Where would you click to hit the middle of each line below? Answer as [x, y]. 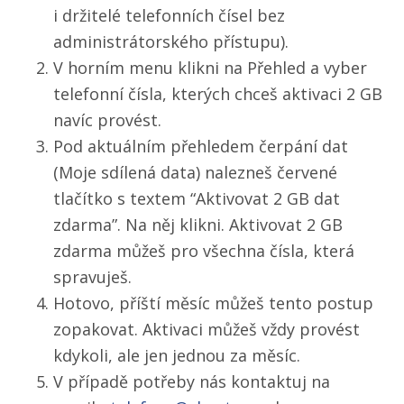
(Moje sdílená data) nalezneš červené [195, 172]
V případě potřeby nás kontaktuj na [192, 381]
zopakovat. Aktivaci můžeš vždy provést [207, 329]
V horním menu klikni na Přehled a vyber [210, 67]
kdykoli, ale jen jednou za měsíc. [177, 355]
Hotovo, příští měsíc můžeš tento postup [213, 303]
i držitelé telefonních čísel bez [169, 15]
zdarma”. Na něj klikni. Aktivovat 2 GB [198, 224]
